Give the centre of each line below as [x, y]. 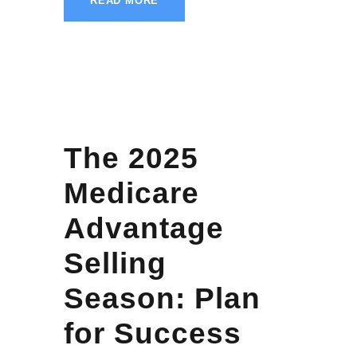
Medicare [131, 194]
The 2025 [131, 159]
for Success [153, 334]
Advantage [144, 229]
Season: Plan [162, 299]
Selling [115, 264]
